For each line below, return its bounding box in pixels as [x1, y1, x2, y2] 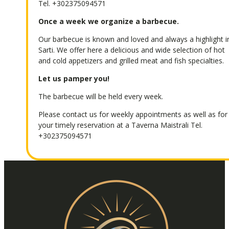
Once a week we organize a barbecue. [38, 16, 179, 26]
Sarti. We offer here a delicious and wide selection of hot [38, 45, 225, 55]
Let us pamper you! [38, 74, 110, 83]
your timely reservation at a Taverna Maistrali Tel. [38, 120, 203, 130]
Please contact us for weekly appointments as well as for [38, 109, 228, 119]
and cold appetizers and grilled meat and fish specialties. [38, 56, 224, 65]
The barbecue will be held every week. [38, 91, 164, 101]
